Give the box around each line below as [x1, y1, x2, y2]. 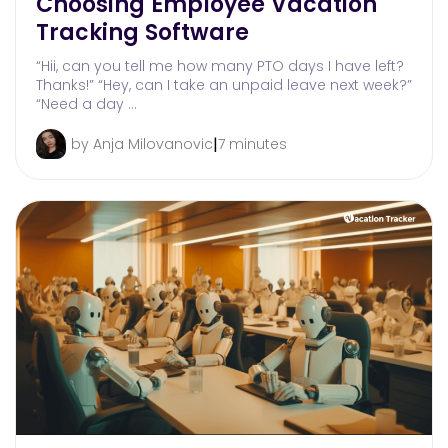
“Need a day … [36, 94, 137, 115]
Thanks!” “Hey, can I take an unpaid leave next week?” [36, 75, 412, 96]
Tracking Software [36, 17, 249, 49]
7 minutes [218, 134, 287, 155]
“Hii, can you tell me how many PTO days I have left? [36, 56, 404, 77]
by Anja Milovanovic [71, 134, 213, 155]
